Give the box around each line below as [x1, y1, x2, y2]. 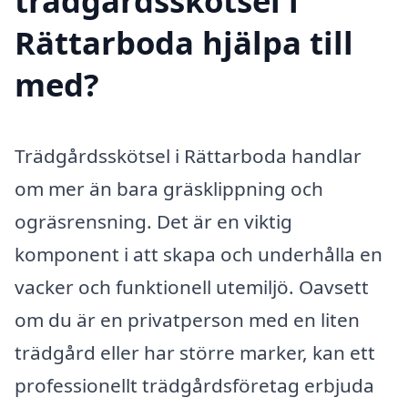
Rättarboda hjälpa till [15, 20, 353, 64]
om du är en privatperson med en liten [15, 306, 360, 332]
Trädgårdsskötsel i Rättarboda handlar [15, 142, 362, 168]
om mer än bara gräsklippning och [15, 175, 323, 201]
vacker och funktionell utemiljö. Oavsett [15, 273, 369, 300]
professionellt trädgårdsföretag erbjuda [15, 372, 374, 398]
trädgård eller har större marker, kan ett [15, 339, 375, 365]
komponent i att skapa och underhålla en [15, 240, 382, 267]
